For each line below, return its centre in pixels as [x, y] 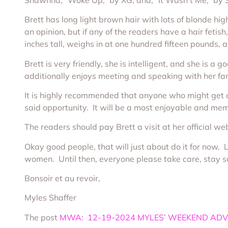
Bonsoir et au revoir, [62, 178]
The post [42, 217]
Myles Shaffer [50, 198]
